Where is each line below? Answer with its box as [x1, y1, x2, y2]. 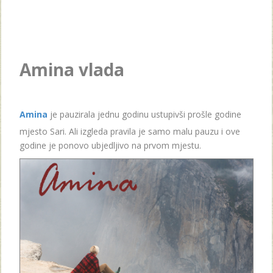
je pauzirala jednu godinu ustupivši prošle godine [50, 108, 241, 120]
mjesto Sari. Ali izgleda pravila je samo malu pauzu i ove [19, 126, 240, 137]
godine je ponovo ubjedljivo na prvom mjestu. [19, 140, 201, 151]
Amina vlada [19, 58, 124, 81]
